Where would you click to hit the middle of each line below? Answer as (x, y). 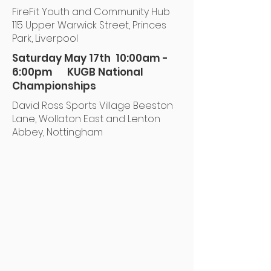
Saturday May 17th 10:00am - (90, 58)
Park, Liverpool (45, 38)
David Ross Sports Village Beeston (93, 106)
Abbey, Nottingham (57, 132)
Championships (54, 86)
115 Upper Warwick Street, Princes (89, 25)
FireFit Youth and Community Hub (91, 12)
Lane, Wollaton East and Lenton (86, 119)
